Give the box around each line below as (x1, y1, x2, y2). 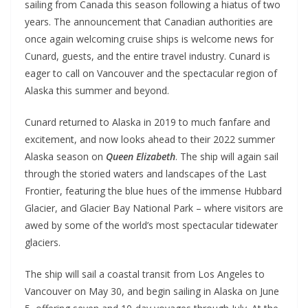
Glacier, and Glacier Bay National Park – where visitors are (25, 201, 283, 214)
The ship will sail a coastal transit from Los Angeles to (25, 267, 265, 280)
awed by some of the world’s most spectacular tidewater (25, 218, 278, 232)
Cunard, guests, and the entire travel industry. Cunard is (25, 49, 270, 63)
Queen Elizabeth (106, 149, 175, 163)
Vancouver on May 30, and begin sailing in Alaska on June (25, 284, 279, 298)
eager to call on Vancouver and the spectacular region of (25, 66, 277, 80)
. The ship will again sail (175, 149, 278, 163)
